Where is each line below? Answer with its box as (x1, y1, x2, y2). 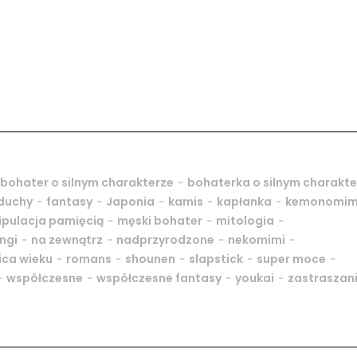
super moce (257, 251, 326, 268)
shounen (125, 251, 175, 268)
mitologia (216, 213, 274, 229)
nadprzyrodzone (116, 232, 214, 249)
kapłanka (217, 194, 272, 210)
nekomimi (228, 232, 285, 249)
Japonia (106, 194, 155, 210)
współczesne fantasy (96, 270, 222, 287)
